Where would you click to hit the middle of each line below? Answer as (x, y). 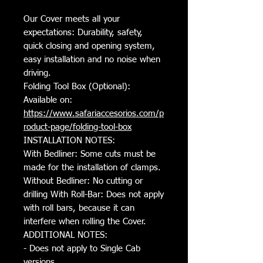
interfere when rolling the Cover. (85, 221)
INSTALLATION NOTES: (69, 140)
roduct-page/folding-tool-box (77, 127)
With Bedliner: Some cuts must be (90, 154)
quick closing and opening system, (89, 46)
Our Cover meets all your (72, 19)
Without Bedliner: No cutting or (83, 181)
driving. (37, 73)
